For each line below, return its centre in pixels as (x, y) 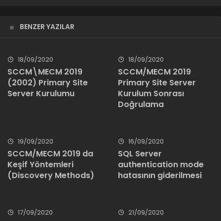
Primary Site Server (157, 82)
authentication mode (161, 164)
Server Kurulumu (41, 93)
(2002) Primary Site (48, 82)
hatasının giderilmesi (160, 175)
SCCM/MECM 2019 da (50, 153)
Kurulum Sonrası (151, 93)
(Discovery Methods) (51, 175)
